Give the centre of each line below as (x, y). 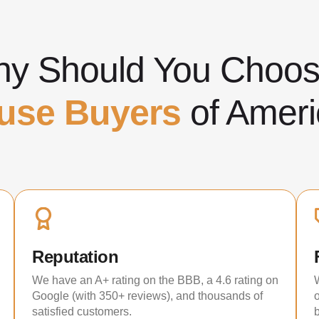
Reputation (75, 257)
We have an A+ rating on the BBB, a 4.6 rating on (155, 280)
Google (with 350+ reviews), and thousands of (147, 296)
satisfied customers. (82, 312)
